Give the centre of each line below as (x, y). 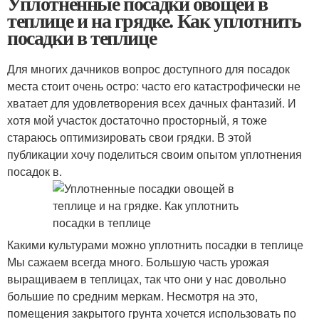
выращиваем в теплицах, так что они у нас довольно (147, 279)
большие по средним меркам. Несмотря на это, (132, 296)
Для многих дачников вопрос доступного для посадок (148, 69)
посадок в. (35, 171)
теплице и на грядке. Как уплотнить (154, 20)
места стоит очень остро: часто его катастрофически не (154, 86)
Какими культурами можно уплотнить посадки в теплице (155, 245)
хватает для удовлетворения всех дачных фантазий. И (152, 103)
